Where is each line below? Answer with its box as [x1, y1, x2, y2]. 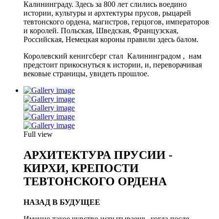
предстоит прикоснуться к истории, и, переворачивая [23, 60, 202, 69]
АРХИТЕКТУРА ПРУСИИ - [23, 148, 173, 161]
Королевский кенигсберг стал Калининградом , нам [23, 51, 201, 60]
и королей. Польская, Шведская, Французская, [23, 26, 178, 35]
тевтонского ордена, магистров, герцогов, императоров [23, 17, 209, 26]
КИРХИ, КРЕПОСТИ [23, 161, 139, 175]
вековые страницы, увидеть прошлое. [23, 69, 149, 78]
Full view [23, 130, 53, 138]
